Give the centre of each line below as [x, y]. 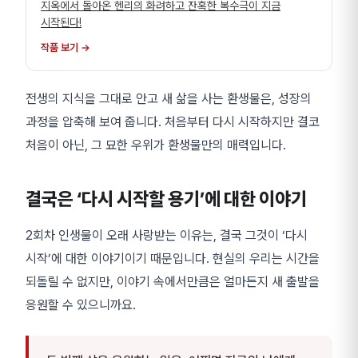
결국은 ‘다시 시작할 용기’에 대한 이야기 [166, 199]
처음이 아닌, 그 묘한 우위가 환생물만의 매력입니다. [156, 145]
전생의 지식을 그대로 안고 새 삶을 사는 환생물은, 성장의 [169, 99]
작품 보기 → [66, 48]
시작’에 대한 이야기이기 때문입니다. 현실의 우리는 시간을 [173, 259]
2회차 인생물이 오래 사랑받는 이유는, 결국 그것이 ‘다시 [167, 236]
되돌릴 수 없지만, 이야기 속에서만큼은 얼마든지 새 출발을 [173, 282]
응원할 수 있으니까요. [81, 305]
